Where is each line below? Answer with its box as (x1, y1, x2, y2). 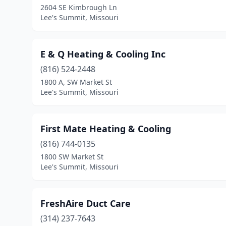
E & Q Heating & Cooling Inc (40, 48, 165, 60)
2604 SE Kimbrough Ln (40, 3, 117, 12)
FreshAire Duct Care (40, 197, 131, 209)
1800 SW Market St (40, 152, 103, 161)
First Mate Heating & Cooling (40, 123, 171, 135)
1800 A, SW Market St (40, 77, 112, 87)
